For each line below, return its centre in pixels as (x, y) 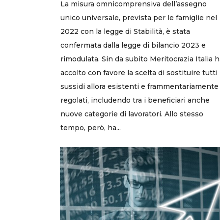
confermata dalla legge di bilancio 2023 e (133, 45)
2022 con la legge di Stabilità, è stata (125, 31)
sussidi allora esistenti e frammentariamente (139, 86)
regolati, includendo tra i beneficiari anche (135, 100)
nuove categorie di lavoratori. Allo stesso (132, 114)
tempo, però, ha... (91, 127)
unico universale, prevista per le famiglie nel (139, 17)
